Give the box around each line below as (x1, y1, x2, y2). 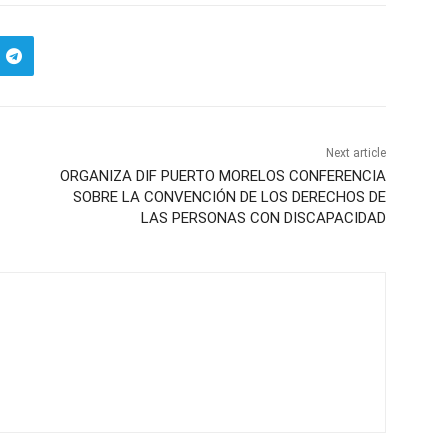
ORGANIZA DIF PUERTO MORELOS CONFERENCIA (59, 167, 386, 186)
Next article (325, 146, 386, 161)
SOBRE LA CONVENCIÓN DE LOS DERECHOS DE (72, 188, 386, 207)
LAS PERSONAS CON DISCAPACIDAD (140, 209, 386, 228)
